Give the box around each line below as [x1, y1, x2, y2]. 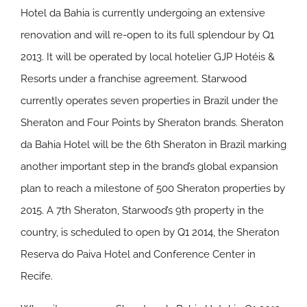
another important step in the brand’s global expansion [21, 160, 278, 173]
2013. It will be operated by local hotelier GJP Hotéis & [21, 51, 275, 63]
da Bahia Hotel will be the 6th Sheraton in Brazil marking [21, 138, 286, 151]
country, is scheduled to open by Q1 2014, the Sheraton [21, 226, 280, 238]
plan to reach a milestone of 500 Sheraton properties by [21, 182, 285, 195]
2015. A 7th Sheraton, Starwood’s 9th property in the [21, 204, 264, 217]
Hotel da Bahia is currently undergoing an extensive [21, 7, 265, 19]
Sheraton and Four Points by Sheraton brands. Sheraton [21, 116, 284, 129]
